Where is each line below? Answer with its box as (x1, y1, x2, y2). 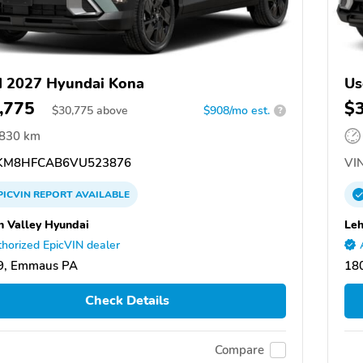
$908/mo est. (203, 102, 270, 118)
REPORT (33, 187, 73, 201)
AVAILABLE (73, 187, 130, 201)
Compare (215, 342, 264, 359)
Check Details (84, 292, 169, 310)
